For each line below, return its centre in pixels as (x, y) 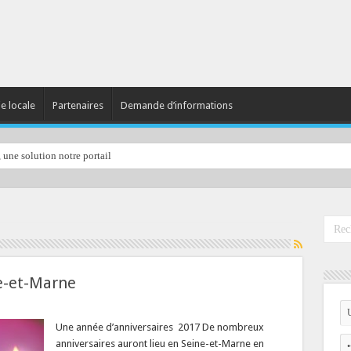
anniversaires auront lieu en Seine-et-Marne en (159, 344)
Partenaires (78, 105)
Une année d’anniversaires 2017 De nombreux (159, 327)
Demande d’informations (176, 105)
